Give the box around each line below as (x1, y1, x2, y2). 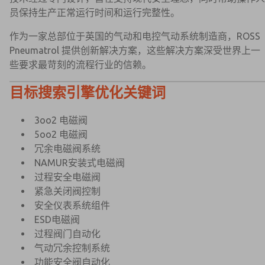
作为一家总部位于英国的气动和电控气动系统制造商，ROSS (9, 31, 260, 41)
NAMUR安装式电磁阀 (34, 157, 125, 168)
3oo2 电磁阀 (34, 115, 88, 125)
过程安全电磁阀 (34, 172, 101, 182)
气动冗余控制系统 (34, 243, 110, 253)
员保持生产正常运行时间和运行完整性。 (9, 7, 180, 18)
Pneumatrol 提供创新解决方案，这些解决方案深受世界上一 (9, 45, 260, 56)
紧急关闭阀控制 (34, 186, 101, 196)
